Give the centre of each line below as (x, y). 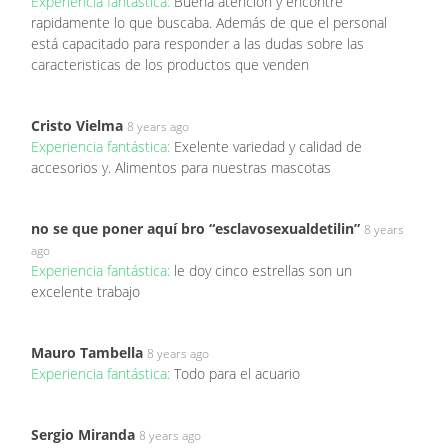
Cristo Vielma (77, 126)
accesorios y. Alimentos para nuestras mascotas (181, 168)
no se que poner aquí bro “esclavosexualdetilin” (195, 229)
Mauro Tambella (87, 353)
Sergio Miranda (83, 435)
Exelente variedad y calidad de (268, 147)
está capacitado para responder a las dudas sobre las (197, 44)
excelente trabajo (85, 292)
